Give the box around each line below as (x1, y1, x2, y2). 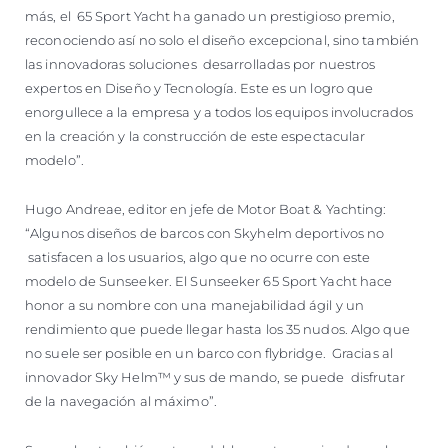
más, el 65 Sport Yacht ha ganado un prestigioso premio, (25, 7, 395, 24)
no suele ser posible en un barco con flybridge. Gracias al (25, 344, 393, 361)
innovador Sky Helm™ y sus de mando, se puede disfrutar (25, 368, 406, 385)
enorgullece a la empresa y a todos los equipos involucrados (25, 103, 413, 120)
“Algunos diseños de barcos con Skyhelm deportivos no (25, 224, 385, 241)
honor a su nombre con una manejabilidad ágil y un (25, 296, 364, 313)
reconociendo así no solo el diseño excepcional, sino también (25, 31, 420, 48)
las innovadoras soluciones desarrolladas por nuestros (25, 55, 376, 72)
